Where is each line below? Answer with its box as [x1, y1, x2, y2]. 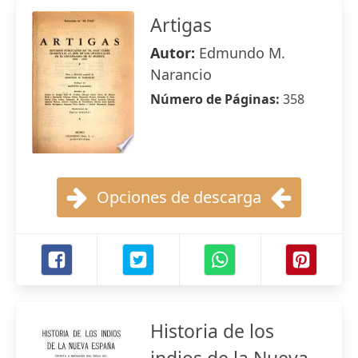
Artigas [150, 12, 212, 38]
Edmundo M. [199, 43, 285, 62]
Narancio [150, 65, 212, 84]
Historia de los [150, 318, 274, 344]
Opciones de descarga [97, 186, 261, 208]
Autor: [150, 43, 199, 62]
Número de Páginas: [150, 90, 283, 108]
